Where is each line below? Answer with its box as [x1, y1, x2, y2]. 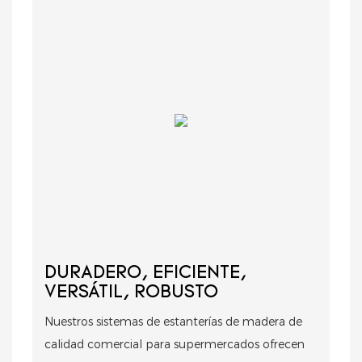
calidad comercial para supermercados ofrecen [44, 336, 305, 351]
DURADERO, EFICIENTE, [44, 263, 246, 283]
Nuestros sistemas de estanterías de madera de [44, 314, 302, 329]
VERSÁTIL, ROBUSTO [44, 283, 218, 302]
